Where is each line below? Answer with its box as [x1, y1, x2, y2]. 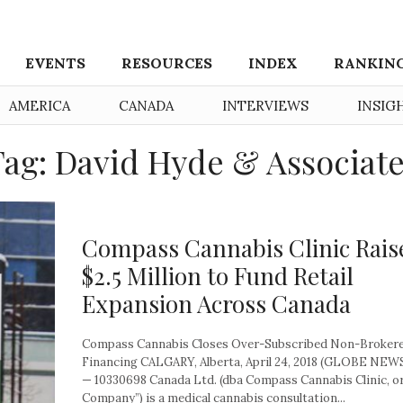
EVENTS [25, 54, 86, 72]
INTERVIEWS [222, 97, 309, 114]
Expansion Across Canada [82, 288, 351, 320]
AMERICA [9, 97, 70, 114]
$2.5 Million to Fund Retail [82, 260, 354, 292]
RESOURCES [121, 54, 213, 72]
